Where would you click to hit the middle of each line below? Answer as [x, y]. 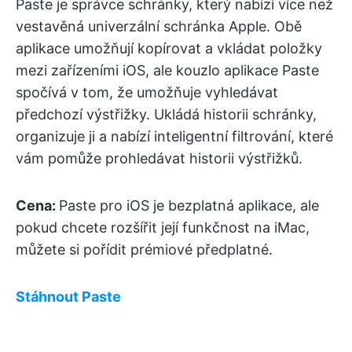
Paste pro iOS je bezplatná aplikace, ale [189, 206]
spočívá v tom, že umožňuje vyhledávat [147, 93]
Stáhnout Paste [68, 297]
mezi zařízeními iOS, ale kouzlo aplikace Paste [167, 71]
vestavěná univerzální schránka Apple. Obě [159, 27]
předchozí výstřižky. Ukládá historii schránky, [166, 115]
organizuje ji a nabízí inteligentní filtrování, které [174, 137]
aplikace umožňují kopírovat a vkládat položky [169, 49]
